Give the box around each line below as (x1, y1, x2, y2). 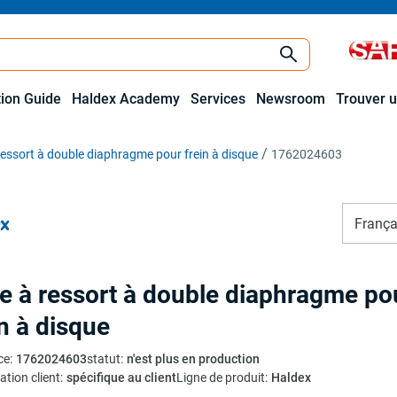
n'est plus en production (127, 352, 260, 366)
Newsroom (256, 90, 325, 107)
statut (87, 352, 121, 366)
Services (191, 90, 245, 107)
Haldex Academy (72, 90, 180, 107)
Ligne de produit (176, 370, 265, 385)
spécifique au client (66, 370, 176, 385)
